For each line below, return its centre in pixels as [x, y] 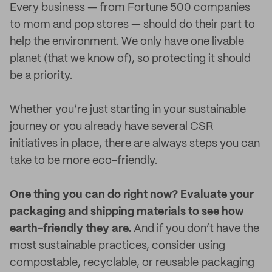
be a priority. [41, 76]
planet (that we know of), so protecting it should [130, 59]
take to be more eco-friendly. [83, 161]
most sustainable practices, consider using [117, 246]
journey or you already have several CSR [111, 127]
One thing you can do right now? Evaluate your [132, 195]
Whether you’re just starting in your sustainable [128, 110]
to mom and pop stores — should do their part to [132, 25]
